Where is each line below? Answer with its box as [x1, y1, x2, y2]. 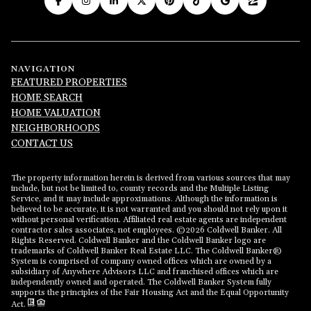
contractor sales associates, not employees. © [11, 225, 185, 236]
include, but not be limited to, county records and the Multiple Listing [11, 183, 269, 194]
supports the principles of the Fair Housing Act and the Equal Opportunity [11, 287, 289, 299]
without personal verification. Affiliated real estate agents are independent [11, 215, 287, 226]
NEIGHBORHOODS [11, 122, 100, 135]
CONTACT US [11, 137, 73, 151]
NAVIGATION [11, 64, 74, 75]
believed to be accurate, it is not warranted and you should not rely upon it [11, 204, 287, 215]
